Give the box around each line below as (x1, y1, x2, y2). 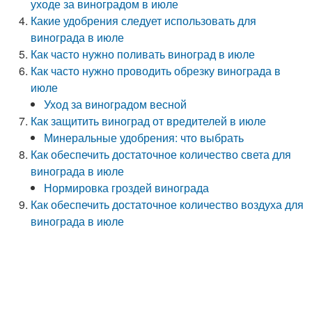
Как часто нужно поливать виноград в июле (31, 46, 256, 62)
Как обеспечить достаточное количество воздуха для (31, 196, 304, 212)
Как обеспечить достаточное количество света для (31, 146, 292, 162)
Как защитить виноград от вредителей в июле (31, 113, 267, 129)
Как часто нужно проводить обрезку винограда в (31, 63, 281, 79)
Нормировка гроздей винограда (44, 180, 210, 196)
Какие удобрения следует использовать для (31, 13, 257, 29)
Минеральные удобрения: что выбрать (44, 130, 244, 146)
